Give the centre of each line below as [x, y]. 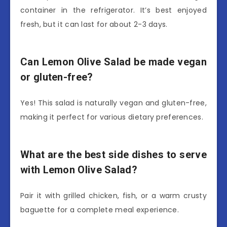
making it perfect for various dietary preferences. [112, 117]
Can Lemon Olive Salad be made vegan [113, 62]
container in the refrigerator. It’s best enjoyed [113, 10]
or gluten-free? [57, 77]
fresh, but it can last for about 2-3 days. [94, 25]
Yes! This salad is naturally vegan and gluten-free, [113, 103]
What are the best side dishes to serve [113, 155]
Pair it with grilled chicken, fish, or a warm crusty [113, 196]
